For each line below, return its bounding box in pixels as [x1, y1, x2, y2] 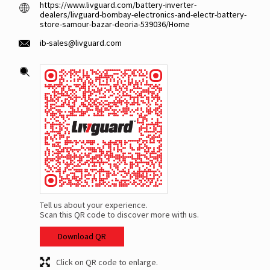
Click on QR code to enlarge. [56, 257, 158, 268]
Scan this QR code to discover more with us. [40, 209, 199, 221]
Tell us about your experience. [40, 199, 148, 211]
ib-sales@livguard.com [40, 37, 122, 49]
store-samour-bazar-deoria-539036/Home [40, 19, 190, 30]
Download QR [58, 231, 106, 242]
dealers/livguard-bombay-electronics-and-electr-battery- [40, 9, 246, 20]
